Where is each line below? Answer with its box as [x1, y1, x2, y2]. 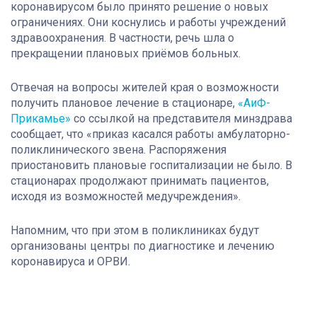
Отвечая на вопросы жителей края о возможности [11, 80, 279, 94]
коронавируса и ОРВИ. [11, 254, 130, 268]
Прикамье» [11, 111, 71, 125]
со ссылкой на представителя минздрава [71, 111, 292, 125]
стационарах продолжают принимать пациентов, [11, 173, 269, 188]
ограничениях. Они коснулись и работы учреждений [11, 15, 286, 29]
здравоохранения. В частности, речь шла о [11, 30, 234, 45]
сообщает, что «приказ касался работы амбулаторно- [11, 127, 290, 141]
